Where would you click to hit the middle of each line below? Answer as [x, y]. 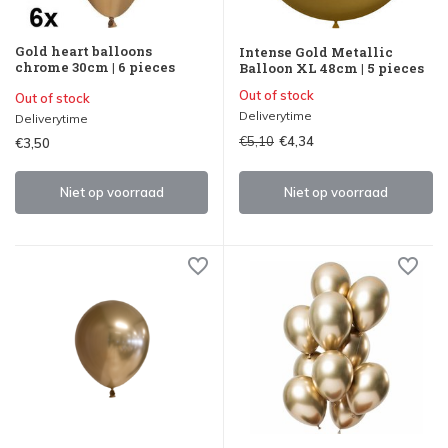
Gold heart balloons [83, 50]
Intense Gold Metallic [316, 51]
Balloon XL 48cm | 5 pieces [331, 67]
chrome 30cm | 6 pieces [95, 66]
